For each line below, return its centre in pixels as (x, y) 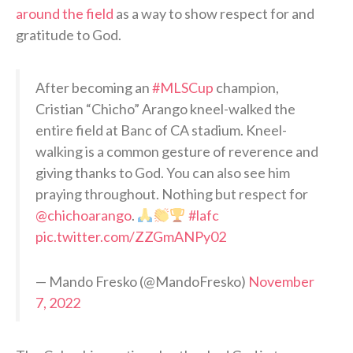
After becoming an (94, 87)
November (281, 281)
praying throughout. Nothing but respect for (172, 193)
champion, (246, 87)
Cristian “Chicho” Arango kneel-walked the (165, 108)
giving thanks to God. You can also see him (163, 172)
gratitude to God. (69, 34)
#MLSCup (183, 87)
